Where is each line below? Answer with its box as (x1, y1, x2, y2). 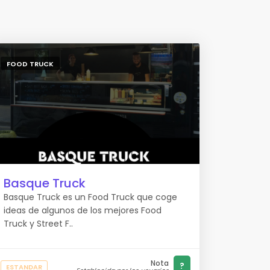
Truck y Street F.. (4, 218, 73, 230)
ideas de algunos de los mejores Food (4, 204, 162, 216)
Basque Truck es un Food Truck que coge (4, 191, 177, 203)
